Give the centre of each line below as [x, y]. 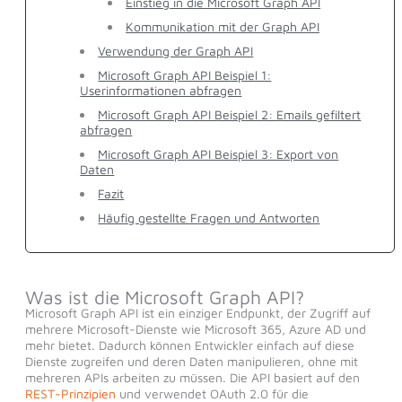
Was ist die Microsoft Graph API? [164, 297]
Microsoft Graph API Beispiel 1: [185, 75]
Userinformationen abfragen [161, 91]
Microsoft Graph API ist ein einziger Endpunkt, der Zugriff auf [197, 313]
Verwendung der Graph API [176, 51]
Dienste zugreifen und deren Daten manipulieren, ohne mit [191, 362]
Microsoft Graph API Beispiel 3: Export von [218, 154]
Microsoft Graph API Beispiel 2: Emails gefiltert [230, 115]
